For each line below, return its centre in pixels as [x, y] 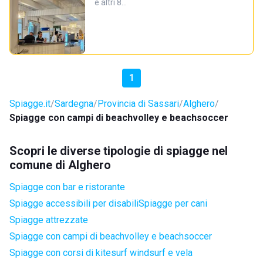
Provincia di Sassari [138, 104]
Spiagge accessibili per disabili [74, 203]
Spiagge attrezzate [49, 220]
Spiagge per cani [173, 203]
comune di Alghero [60, 165]
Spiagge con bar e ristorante [67, 187]
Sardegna [74, 104]
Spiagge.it [30, 104]
